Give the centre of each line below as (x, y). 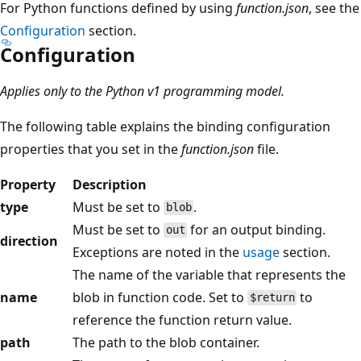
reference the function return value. (182, 320)
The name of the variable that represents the (209, 274)
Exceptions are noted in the (158, 252)
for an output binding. (257, 229)
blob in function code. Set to (160, 297)
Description (110, 184)
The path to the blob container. (166, 342)
